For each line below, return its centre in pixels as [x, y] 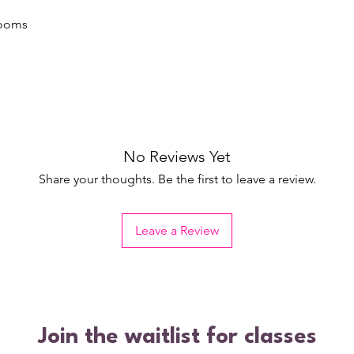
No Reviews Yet [177, 156]
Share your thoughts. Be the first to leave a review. [177, 179]
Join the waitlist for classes [177, 337]
